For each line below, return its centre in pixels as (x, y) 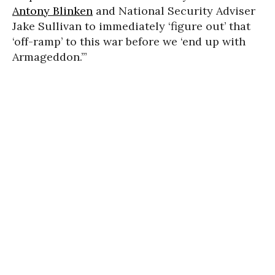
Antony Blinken (52, 11)
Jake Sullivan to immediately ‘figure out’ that (131, 26)
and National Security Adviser (174, 11)
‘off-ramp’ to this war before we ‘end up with (129, 41)
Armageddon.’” (50, 57)
